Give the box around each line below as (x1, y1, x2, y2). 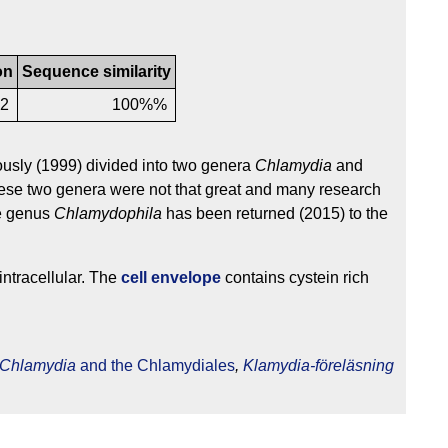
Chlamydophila (54, 205, 162, 223)
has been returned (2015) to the (162, 205, 388, 223)
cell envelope (121, 269, 221, 287)
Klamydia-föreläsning (243, 357, 394, 375)
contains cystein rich (221, 269, 369, 287)
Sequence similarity (22, 63, 171, 81)
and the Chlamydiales (76, 357, 235, 375)
